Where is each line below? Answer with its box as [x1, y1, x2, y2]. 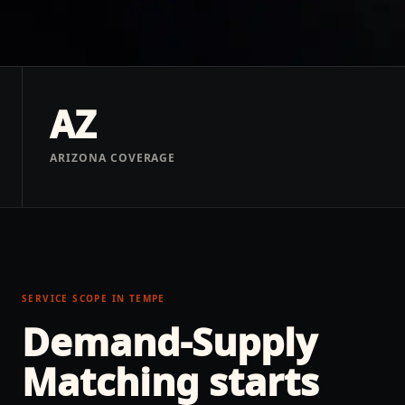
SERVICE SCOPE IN [22, 292, 129, 305]
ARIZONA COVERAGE [50, 150, 176, 165]
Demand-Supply [22, 316, 317, 367]
